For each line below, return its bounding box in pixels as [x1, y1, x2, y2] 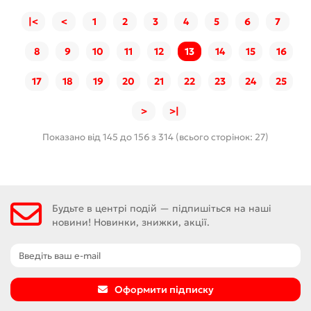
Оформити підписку [114, 283, 214, 296]
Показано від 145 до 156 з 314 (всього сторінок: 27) [42, 131, 269, 143]
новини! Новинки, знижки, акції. [52, 215, 210, 228]
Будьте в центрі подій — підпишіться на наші [52, 201, 271, 215]
